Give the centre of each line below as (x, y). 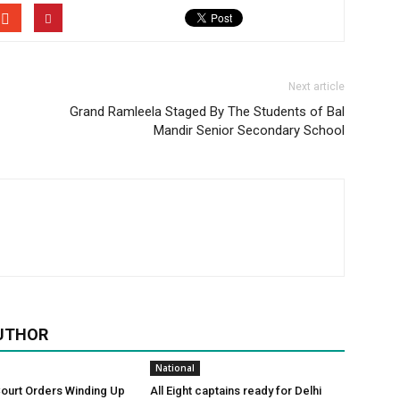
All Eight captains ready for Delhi (236, 391)
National (175, 368)
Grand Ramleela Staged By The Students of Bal (207, 112)
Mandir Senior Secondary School (249, 131)
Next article (317, 87)
